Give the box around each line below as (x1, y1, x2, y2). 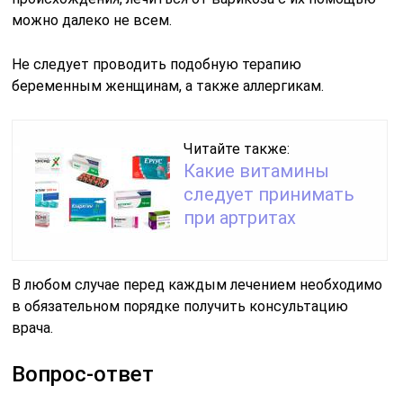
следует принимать (184, 184, 355, 206)
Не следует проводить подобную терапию (12, 56, 302, 74)
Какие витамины (184, 160, 330, 183)
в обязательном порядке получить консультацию (12, 298, 349, 316)
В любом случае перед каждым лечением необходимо (12, 276, 383, 294)
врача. (12, 319, 54, 337)
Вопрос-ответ (12, 362, 155, 388)
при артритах (184, 207, 297, 229)
